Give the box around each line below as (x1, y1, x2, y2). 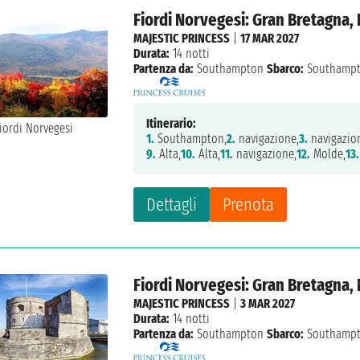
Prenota (223, 194, 275, 216)
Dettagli (146, 194, 198, 216)
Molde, (310, 146, 346, 162)
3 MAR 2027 (240, 296, 296, 312)
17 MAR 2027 (240, 31, 300, 47)
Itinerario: (146, 116, 197, 132)
